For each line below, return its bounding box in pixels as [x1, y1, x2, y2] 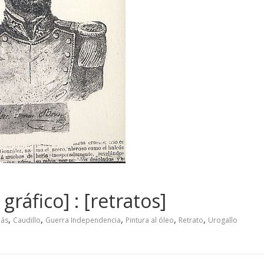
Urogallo [208, 214, 237, 225]
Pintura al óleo [126, 214, 174, 225]
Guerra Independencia [45, 214, 121, 225]
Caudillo [13, 214, 41, 225]
